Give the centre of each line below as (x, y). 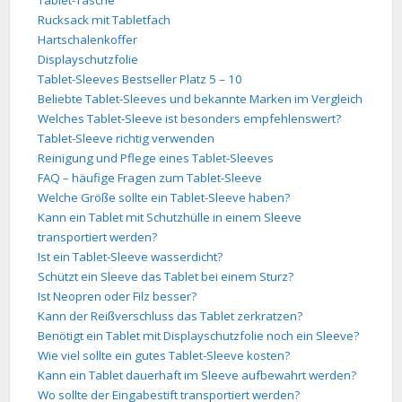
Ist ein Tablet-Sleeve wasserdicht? (131, 257)
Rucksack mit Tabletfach (105, 20)
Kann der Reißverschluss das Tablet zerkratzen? (170, 316)
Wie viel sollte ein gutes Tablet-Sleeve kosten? (164, 356)
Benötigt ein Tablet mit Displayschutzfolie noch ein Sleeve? (199, 336)
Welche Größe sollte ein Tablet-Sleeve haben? (164, 198)
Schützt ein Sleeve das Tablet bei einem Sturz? (166, 277)
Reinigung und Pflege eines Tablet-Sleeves (156, 158)
